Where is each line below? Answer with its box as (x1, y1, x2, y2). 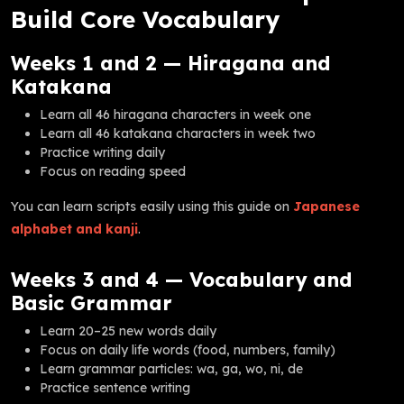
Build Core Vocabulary (11, 4, 280, 34)
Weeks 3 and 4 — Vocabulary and (11, 266, 352, 291)
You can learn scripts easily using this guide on (11, 197, 293, 215)
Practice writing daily (40, 143, 165, 161)
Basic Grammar (11, 289, 172, 315)
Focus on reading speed (40, 162, 186, 179)
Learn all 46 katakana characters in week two (40, 124, 316, 142)
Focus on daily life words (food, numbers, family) (40, 341, 335, 358)
